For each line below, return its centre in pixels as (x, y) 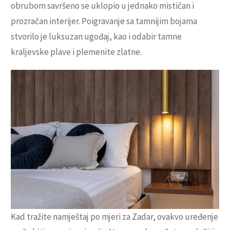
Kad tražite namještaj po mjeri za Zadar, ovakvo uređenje (114, 216)
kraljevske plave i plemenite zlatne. (76, 52)
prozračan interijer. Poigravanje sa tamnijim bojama (104, 21)
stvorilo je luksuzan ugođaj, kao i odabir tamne (96, 37)
